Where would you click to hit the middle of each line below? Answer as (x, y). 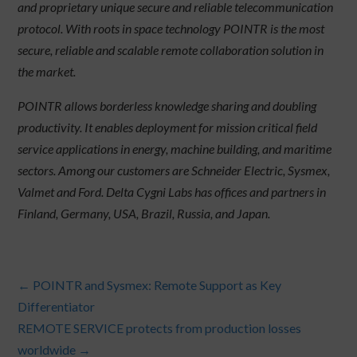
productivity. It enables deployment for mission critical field (168, 127)
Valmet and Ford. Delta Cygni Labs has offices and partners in (172, 192)
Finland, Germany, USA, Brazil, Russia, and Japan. (144, 214)
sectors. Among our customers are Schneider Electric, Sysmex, (174, 171)
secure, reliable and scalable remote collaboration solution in (171, 50)
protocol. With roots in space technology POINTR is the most (171, 29)
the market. (49, 72)
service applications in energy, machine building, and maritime (175, 149)
